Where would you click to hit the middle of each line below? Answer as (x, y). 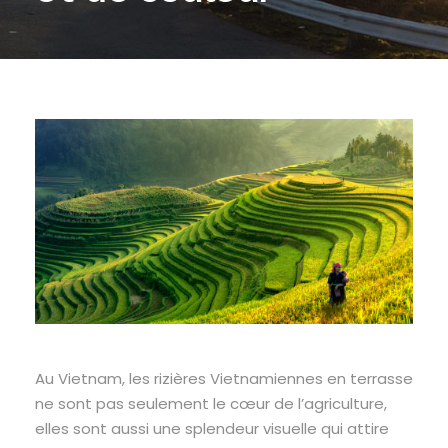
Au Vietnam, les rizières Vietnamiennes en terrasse (224, 378)
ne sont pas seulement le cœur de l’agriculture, (211, 403)
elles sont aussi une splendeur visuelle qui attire (212, 428)
